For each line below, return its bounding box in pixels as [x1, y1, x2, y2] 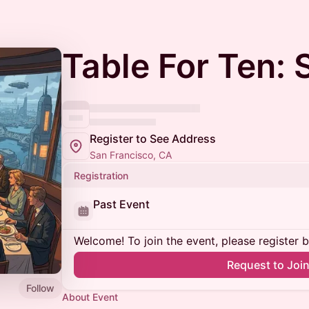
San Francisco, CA [90, 149, 172, 161]
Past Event [93, 197, 150, 211]
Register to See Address [90, 132, 216, 146]
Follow [26, 281, 54, 294]
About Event [62, 291, 118, 303]
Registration [74, 170, 128, 181]
